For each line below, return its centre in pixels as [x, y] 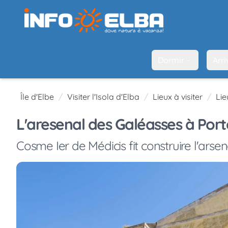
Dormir [171, 60]
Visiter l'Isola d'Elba [103, 96]
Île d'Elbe [37, 96]
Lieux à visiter [178, 96]
